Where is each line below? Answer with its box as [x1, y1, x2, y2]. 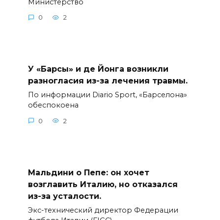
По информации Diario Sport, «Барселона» [27, 90, 187, 100]
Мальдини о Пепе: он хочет [27, 167, 149, 177]
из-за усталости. [27, 191, 101, 201]
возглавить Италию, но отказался [27, 179, 178, 189]
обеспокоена [27, 101, 79, 110]
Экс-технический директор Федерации [27, 206, 178, 215]
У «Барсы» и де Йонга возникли [27, 64, 168, 74]
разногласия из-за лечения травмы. [27, 76, 188, 85]
